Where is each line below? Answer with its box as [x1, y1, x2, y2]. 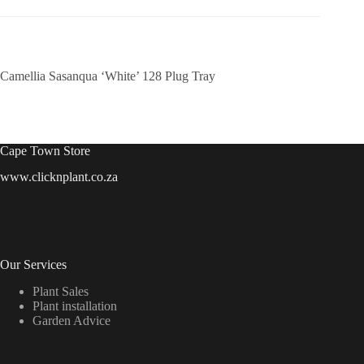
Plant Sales [32, 284, 89, 299]
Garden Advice [32, 314, 110, 328]
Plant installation [32, 299, 117, 314]
